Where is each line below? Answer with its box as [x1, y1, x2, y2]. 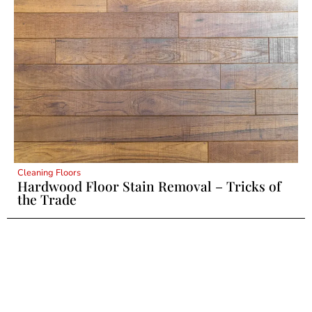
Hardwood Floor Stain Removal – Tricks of [17, 177, 281, 196]
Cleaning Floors [17, 166, 81, 180]
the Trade [17, 190, 77, 209]
